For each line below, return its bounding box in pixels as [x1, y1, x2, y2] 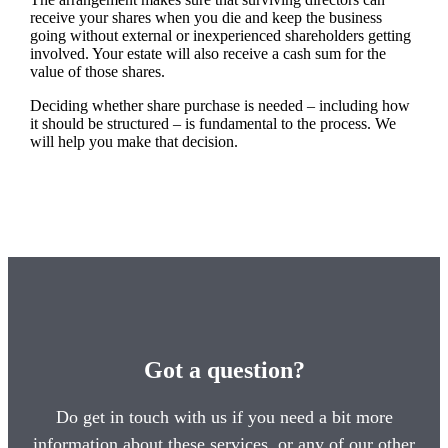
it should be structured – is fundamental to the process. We [29, 114, 396, 132]
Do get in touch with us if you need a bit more [55, 406, 393, 427]
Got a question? [143, 356, 305, 383]
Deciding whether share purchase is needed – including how [29, 96, 410, 114]
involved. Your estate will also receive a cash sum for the [29, 44, 386, 62]
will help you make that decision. [29, 132, 238, 150]
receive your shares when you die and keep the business [29, 8, 382, 26]
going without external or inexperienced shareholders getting [29, 26, 411, 44]
